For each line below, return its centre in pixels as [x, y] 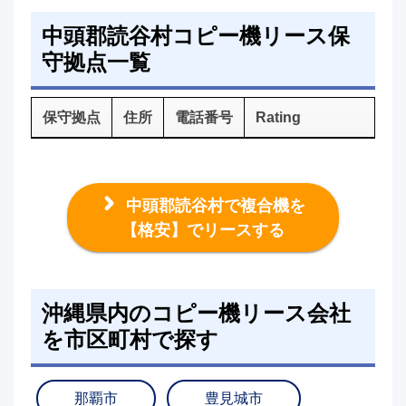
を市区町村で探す [130, 339]
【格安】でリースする [203, 230]
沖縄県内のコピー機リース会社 [196, 313]
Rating [278, 117]
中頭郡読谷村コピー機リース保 [195, 35]
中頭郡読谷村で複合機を [213, 205]
